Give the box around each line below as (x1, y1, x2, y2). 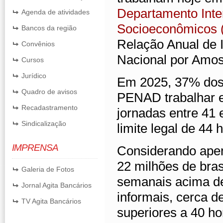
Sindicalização (21, 119, 66, 127)
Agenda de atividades (21, 8, 90, 16)
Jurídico (21, 72, 46, 80)
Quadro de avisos (21, 88, 77, 96)
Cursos (21, 56, 44, 64)
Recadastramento (21, 104, 78, 111)
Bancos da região (21, 24, 77, 32)
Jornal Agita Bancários (21, 181, 92, 189)
